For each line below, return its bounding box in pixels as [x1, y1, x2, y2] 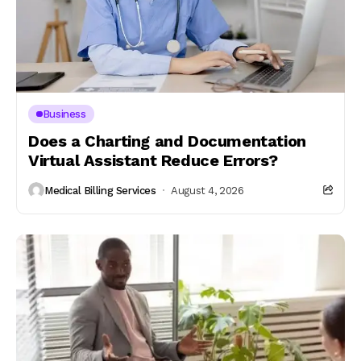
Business [42, 108, 86, 120]
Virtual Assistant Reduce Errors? [28, 151, 278, 170]
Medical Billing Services [44, 184, 156, 197]
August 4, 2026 [171, 184, 244, 197]
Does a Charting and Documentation [28, 131, 306, 151]
